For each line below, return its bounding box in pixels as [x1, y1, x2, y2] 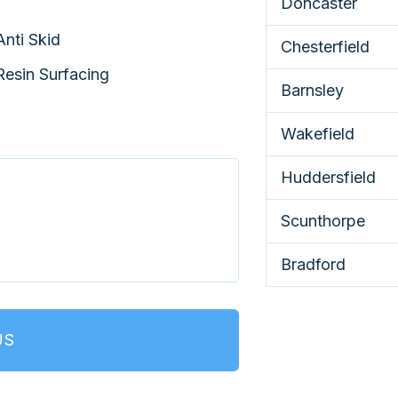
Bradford [281, 255, 346, 275]
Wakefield [281, 124, 354, 144]
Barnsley [281, 81, 344, 100]
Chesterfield [281, 37, 370, 57]
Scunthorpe [281, 211, 365, 231]
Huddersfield [281, 168, 376, 187]
